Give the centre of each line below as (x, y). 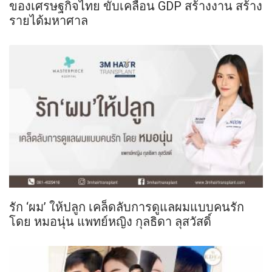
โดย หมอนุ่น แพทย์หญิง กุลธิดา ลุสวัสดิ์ (110, 222)
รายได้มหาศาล (49, 20)
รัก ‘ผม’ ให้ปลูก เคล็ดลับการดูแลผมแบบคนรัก (127, 207)
